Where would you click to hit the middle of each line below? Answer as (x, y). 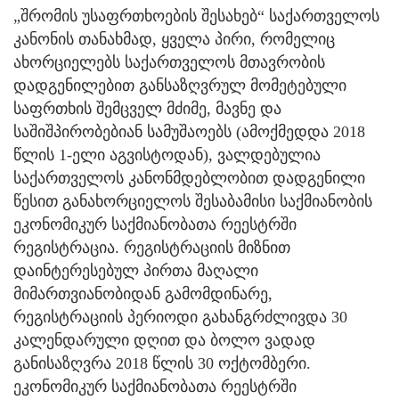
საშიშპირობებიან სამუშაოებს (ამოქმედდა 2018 (189, 132)
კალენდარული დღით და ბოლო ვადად (164, 341)
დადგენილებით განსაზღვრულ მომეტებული (180, 86)
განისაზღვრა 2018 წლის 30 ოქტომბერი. (162, 364)
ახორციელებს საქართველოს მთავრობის (169, 63)
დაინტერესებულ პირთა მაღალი (136, 271)
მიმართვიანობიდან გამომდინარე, (143, 294)
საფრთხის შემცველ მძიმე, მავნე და (147, 109)
